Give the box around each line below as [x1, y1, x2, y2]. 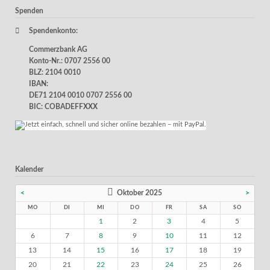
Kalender [14, 165, 43, 173]
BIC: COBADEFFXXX [28, 103, 98, 111]
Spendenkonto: [28, 27, 78, 35]
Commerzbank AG [28, 46, 87, 54]
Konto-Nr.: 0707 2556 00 [28, 57, 110, 65]
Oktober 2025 [117, 189, 163, 196]
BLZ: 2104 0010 [28, 69, 81, 77]
